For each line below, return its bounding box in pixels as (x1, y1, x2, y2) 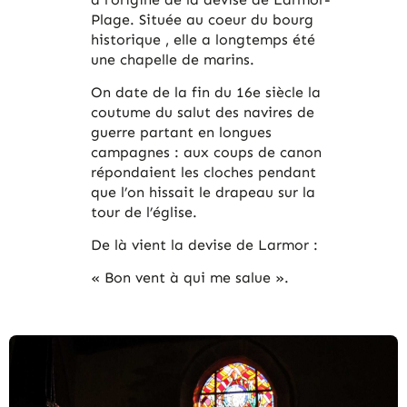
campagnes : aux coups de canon (90, 144, 322, 162)
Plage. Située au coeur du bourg (90, 11, 313, 29)
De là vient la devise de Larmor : (90, 236, 318, 254)
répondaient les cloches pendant (90, 164, 316, 182)
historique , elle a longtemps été (90, 31, 315, 49)
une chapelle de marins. (90, 51, 259, 69)
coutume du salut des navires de (90, 104, 314, 122)
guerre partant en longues (90, 124, 272, 142)
